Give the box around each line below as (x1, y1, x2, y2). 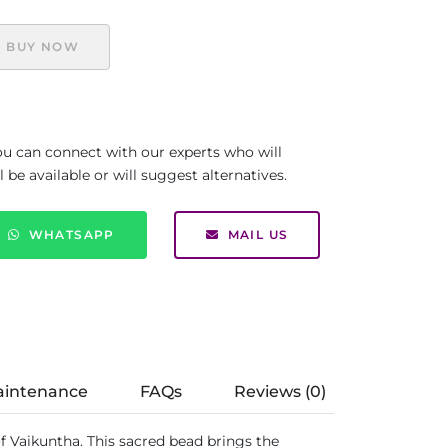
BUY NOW (6, 39, 80, 54)
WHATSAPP (28, 227, 115, 242)
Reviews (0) (234, 382, 326, 401)
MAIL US (227, 227, 289, 242)
